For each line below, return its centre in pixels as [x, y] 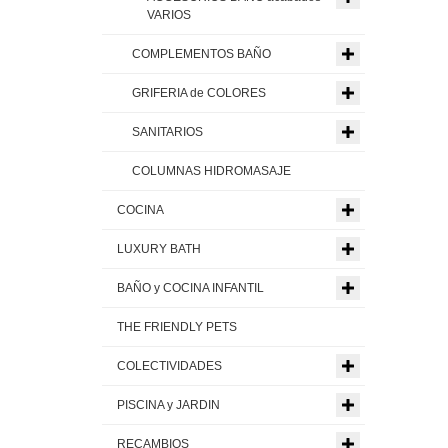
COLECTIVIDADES [169, 365]
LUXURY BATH [159, 248]
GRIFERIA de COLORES [199, 92]
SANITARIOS [167, 131]
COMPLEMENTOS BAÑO [201, 53]
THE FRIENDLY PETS [177, 326]
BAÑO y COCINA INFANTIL [190, 287]
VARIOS [169, 14]
